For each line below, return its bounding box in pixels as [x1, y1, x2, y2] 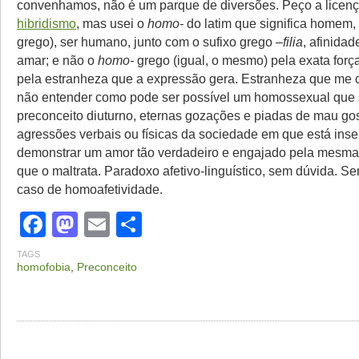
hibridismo [17, 15, 76, 30]
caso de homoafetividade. [17, 181, 163, 196]
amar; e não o [17, 52, 98, 67]
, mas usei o [76, 15, 147, 30]
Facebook [46, 209, 159, 239]
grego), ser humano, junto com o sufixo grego [17, 34, 276, 49]
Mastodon [78, 209, 192, 239]
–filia [276, 34, 303, 49]
